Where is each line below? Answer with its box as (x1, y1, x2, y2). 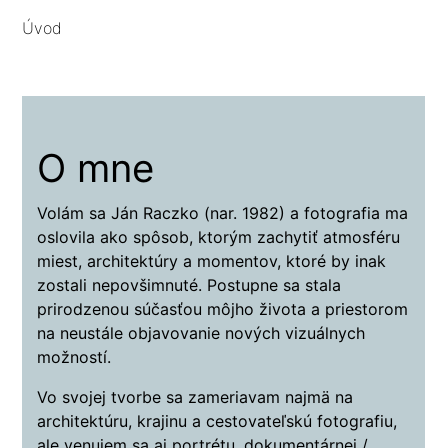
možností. (37, 347, 112, 368)
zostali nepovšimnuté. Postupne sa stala (37, 275, 342, 296)
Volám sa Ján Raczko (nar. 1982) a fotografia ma (37, 203, 409, 224)
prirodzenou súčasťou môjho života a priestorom (37, 299, 409, 320)
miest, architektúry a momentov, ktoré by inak (37, 251, 387, 272)
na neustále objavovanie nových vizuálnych (37, 323, 366, 344)
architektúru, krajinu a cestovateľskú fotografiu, (37, 411, 398, 432)
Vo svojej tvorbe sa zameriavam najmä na (37, 387, 354, 408)
